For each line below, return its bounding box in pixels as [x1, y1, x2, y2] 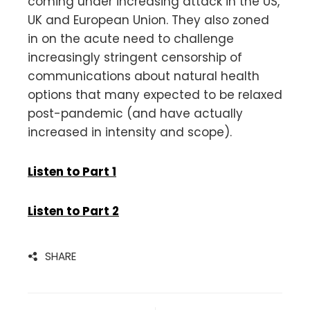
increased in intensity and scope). [28, 123, 232, 140]
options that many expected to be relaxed [28, 86, 282, 103]
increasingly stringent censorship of [28, 48, 242, 66]
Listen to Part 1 [28, 163, 116, 180]
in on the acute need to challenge [28, 30, 234, 47]
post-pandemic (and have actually [28, 104, 243, 122]
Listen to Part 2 [28, 202, 119, 219]
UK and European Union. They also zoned [28, 11, 269, 28]
